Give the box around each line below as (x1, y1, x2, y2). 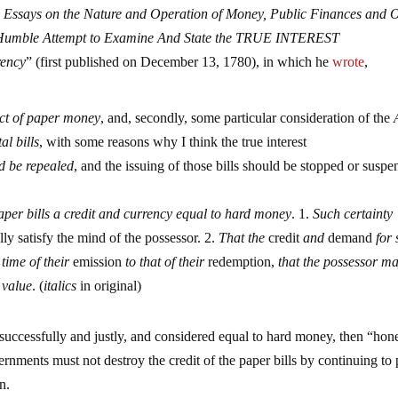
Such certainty (313, 206, 394, 222)
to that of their (125, 254, 205, 270)
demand (324, 230, 377, 246)
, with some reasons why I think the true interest (39, 134, 307, 150)
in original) (76, 278, 142, 294)
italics (44, 278, 77, 294)
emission (69, 254, 126, 270)
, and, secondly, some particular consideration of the (100, 110, 394, 126)
